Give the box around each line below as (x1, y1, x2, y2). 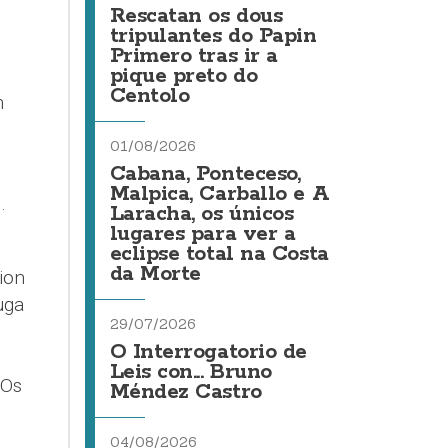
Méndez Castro (109, 378, 262, 406)
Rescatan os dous (109, 2, 283, 30)
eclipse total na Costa (109, 240, 329, 268)
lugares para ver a (109, 220, 296, 248)
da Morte (109, 260, 201, 288)
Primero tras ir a (109, 42, 278, 70)
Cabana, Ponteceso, (109, 160, 301, 188)
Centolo (109, 82, 190, 110)
